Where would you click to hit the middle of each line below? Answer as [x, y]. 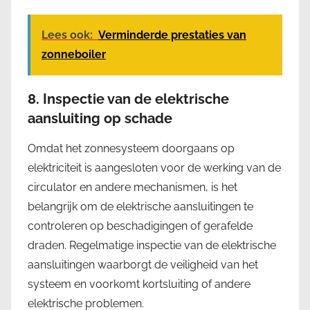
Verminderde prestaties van [172, 35]
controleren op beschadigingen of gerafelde [140, 226]
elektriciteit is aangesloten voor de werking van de [154, 167]
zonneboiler [74, 54]
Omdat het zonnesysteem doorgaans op [131, 148]
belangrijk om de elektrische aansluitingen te [140, 206]
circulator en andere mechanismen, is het [133, 187]
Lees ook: [67, 35]
